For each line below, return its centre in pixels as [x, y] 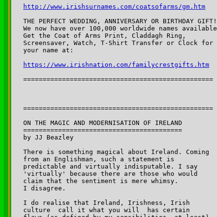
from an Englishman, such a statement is [101, 159]
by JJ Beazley [48, 137]
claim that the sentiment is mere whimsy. [103, 181]
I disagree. [45, 188]
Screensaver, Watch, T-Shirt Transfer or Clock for [118, 43]
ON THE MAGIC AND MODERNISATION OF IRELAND [103, 123]
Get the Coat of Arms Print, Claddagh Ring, [105, 35]
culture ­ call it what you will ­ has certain [108, 210]
